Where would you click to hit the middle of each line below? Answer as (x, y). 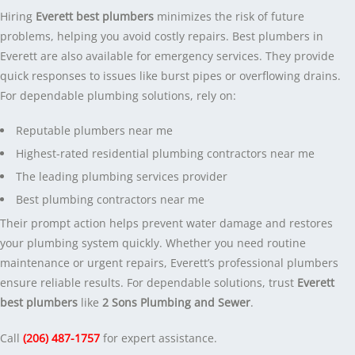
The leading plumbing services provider (122, 176)
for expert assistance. (158, 338)
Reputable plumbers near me (94, 130)
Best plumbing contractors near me (110, 199)
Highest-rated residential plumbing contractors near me (165, 153)
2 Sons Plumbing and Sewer (176, 302)
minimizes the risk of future (229, 16)
